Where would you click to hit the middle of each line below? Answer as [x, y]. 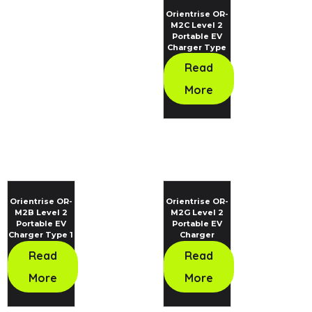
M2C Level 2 [197, 25]
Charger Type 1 [41, 235]
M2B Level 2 [41, 213]
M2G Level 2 [197, 213]
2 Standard [197, 58]
